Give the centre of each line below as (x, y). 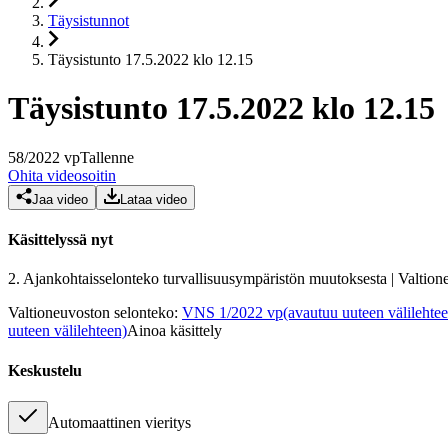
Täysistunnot (88, 20)
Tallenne (107, 157)
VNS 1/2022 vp (232, 313)
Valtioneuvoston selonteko (91, 313)
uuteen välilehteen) (67, 331)
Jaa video (60, 199)
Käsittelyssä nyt (60, 240)
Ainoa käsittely (174, 331)
